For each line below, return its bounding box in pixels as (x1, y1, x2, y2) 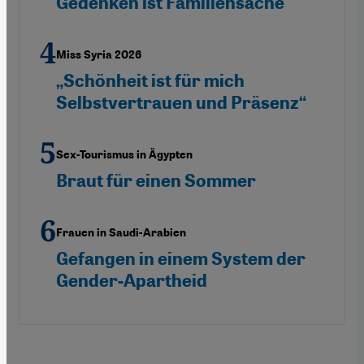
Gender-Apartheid (56, 269, 207, 292)
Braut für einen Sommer (56, 169, 256, 192)
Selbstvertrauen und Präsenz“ (56, 91, 306, 114)
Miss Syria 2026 (56, 47, 141, 62)
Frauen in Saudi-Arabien (56, 225, 186, 240)
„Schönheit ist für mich (56, 69, 245, 92)
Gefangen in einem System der (56, 247, 305, 270)
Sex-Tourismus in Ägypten (56, 147, 193, 162)
